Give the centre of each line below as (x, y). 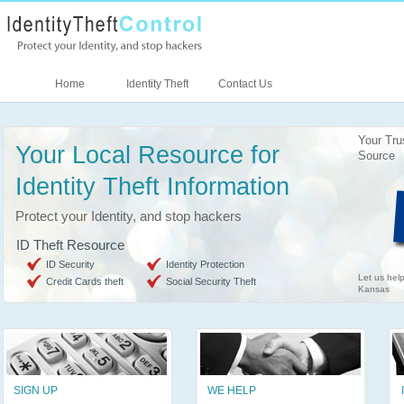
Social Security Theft (211, 281)
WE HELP (231, 390)
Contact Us (245, 84)
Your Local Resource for (147, 155)
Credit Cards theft (84, 281)
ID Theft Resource (70, 245)
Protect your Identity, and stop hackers (128, 216)
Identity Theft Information (152, 187)
